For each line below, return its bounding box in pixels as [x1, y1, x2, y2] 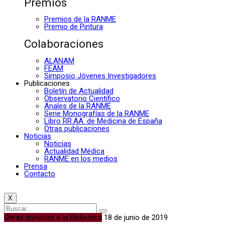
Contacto [24, 169, 55, 178]
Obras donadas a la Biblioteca [4, 212, 102, 222]
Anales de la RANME [44, 101, 111, 110]
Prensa [24, 161, 47, 171]
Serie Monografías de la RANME [44, 108, 149, 118]
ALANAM [44, 56, 74, 65]
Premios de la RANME [44, 15, 116, 24]
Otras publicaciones [44, 124, 109, 133]
